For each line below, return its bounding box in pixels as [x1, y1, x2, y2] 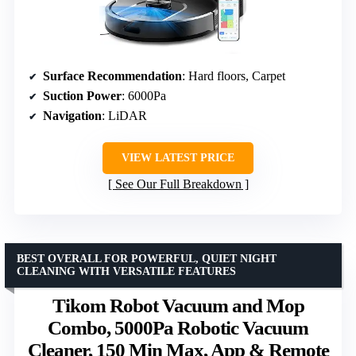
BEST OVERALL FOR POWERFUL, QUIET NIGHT [17, 253, 277, 265]
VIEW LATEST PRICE [122, 152, 234, 164]
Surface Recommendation [43, 69, 182, 83]
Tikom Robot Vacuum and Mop [52, 295, 304, 317]
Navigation [43, 109, 102, 123]
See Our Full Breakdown [114, 177, 242, 192]
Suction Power [43, 89, 122, 103]
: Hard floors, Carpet [182, 69, 285, 83]
